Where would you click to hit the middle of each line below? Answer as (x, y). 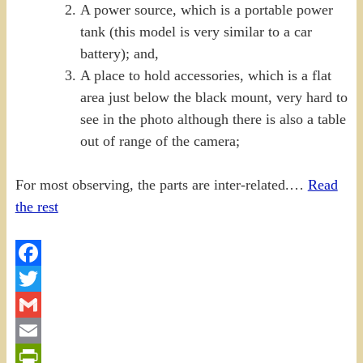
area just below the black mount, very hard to (214, 98)
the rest (36, 207)
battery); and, (119, 54)
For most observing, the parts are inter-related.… (161, 185)
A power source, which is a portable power (206, 10)
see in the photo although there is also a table (213, 120)
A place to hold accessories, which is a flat (205, 76)
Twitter (36, 305)
